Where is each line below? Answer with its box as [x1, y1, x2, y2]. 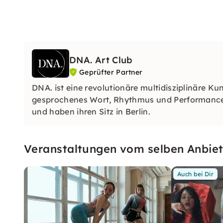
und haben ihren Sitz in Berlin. [32, 106, 150, 116]
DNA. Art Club [69, 54, 133, 66]
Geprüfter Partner [79, 68, 143, 77]
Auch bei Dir [177, 170, 214, 178]
